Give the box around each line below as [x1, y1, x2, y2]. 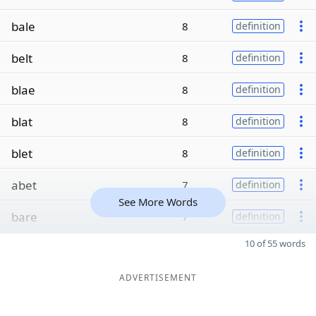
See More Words [119, 195, 197, 209]
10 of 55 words [245, 237, 305, 250]
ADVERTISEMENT [119, 272, 197, 284]
